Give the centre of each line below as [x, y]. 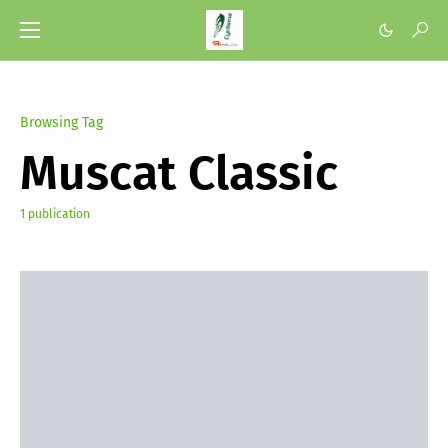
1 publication [55, 214]
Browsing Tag [61, 122]
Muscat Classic [179, 173]
